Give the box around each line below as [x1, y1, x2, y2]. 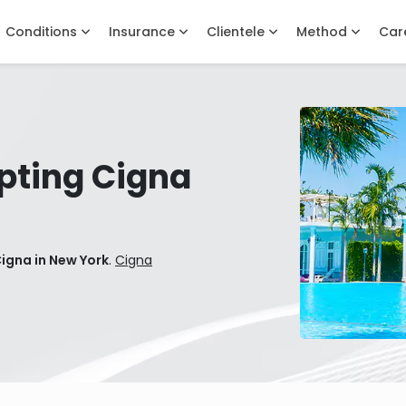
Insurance [109, 23, 179, 41]
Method [296, 23, 351, 41]
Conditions [5, 23, 81, 41]
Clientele [207, 23, 268, 41]
